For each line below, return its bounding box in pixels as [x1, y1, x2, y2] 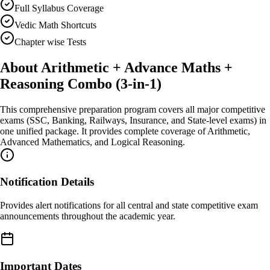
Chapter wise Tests [14, 36, 86, 47]
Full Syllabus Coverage [14, 2, 104, 13]
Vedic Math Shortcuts [14, 19, 96, 30]
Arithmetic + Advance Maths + [41, 59, 233, 75]
